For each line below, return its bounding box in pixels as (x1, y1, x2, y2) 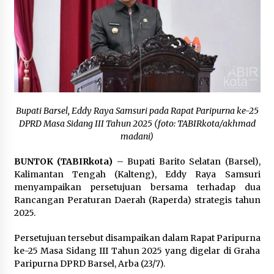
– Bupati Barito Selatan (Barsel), (113, 156, 261, 168)
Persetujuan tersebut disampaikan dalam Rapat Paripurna (13, 232, 261, 244)
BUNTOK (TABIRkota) (13, 156, 113, 168)
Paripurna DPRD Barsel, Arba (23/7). (13, 258, 165, 270)
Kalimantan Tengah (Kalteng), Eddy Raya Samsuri (13, 169, 261, 180)
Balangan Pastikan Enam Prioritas (83, 53, 208, 62)
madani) (120, 131, 154, 143)
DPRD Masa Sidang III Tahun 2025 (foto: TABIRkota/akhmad (18, 118, 256, 130)
